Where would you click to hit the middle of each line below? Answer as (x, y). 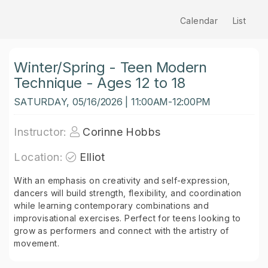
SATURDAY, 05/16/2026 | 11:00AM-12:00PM (112, 102)
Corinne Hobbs (122, 132)
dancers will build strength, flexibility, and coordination (128, 193)
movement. (36, 243)
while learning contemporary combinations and (111, 205)
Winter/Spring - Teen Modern (110, 67)
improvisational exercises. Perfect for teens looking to (127, 218)
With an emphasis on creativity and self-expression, (122, 180)
